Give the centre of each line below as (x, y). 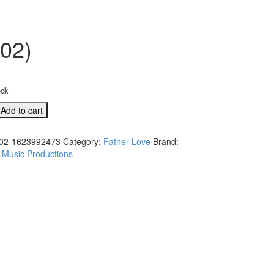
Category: (83, 141)
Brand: (166, 141)
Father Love (127, 141)
